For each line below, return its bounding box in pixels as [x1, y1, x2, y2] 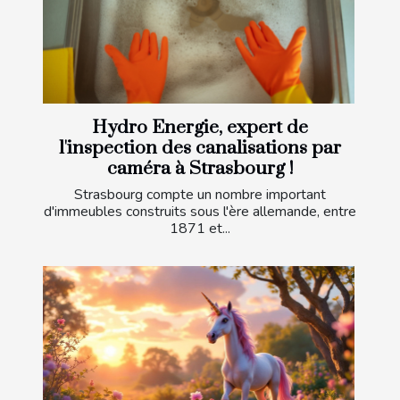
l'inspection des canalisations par [59, 137, 341, 161]
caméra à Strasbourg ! [106, 157, 294, 181]
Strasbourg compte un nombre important [74, 185, 326, 205]
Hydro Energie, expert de [92, 116, 308, 140]
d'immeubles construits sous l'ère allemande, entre [44, 202, 356, 222]
